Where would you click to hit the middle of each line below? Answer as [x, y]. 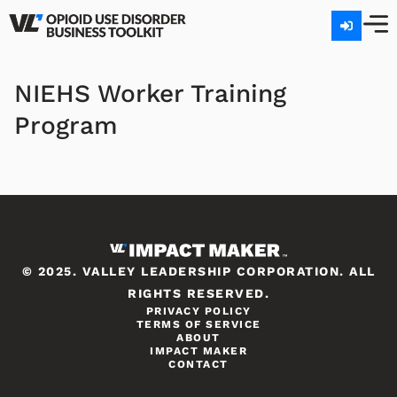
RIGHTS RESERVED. [198, 293]
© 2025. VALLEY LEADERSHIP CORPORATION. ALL [198, 271]
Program [66, 125]
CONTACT [198, 364]
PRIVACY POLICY [198, 311]
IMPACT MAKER [198, 351]
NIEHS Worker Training [150, 93]
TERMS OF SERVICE [198, 324]
